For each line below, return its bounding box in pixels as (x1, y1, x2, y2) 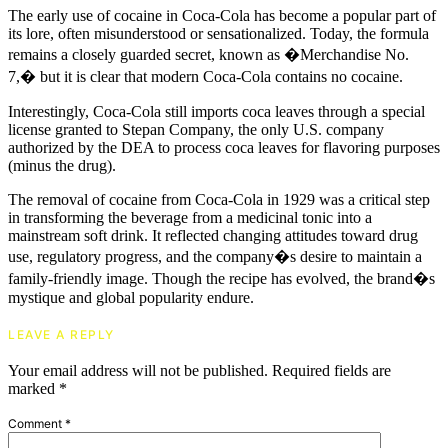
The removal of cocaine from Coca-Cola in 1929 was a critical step (8, 191, 430, 209)
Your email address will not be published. (8, 362, 268, 380)
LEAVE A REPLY (8, 327, 115, 343)
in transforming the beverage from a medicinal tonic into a (8, 209, 372, 227)
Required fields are (272, 362, 391, 380)
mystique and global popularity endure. (8, 289, 254, 307)
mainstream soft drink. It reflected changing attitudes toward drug (8, 227, 418, 245)
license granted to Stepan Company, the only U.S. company (8, 121, 384, 139)
